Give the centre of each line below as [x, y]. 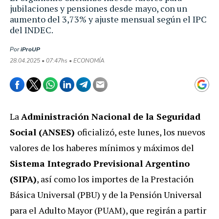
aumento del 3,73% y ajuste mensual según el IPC [108, 19]
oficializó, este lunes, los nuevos [141, 132]
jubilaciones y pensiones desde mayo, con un [99, 8]
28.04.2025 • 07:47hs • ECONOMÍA [57, 60]
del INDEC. [32, 30]
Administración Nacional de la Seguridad [111, 116]
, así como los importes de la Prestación [115, 179]
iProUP [30, 49]
